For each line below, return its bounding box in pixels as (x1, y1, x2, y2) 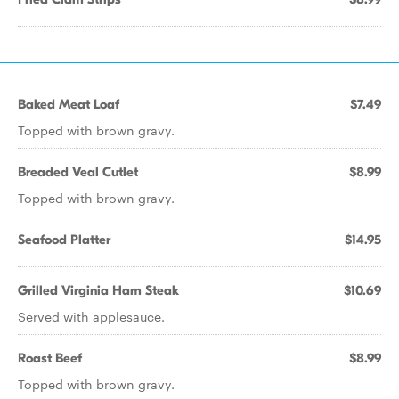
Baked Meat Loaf (18, 96, 119, 112)
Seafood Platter (18, 232, 110, 248)
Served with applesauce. (18, 307, 165, 325)
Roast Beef (18, 350, 82, 366)
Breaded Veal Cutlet (18, 164, 138, 180)
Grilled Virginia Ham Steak (18, 282, 179, 298)
